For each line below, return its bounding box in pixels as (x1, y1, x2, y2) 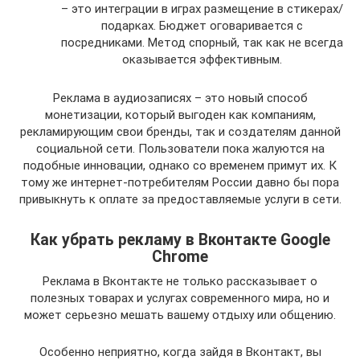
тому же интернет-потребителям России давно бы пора (21, 174, 339, 190)
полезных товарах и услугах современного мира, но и (31, 290, 329, 305)
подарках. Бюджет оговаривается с (101, 18, 303, 33)
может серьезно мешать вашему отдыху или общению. (24, 307, 336, 322)
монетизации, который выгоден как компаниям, (44, 107, 316, 122)
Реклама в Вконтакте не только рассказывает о (43, 273, 317, 288)
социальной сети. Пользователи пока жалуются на (35, 141, 325, 156)
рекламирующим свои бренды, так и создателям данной (19, 124, 341, 139)
